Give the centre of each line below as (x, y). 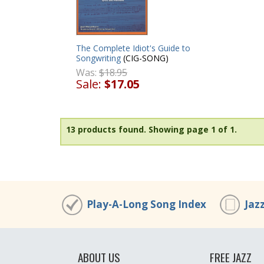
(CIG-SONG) (145, 58)
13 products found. (106, 130)
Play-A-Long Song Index (146, 204)
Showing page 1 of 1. (193, 130)
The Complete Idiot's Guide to (133, 48)
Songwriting (98, 58)
